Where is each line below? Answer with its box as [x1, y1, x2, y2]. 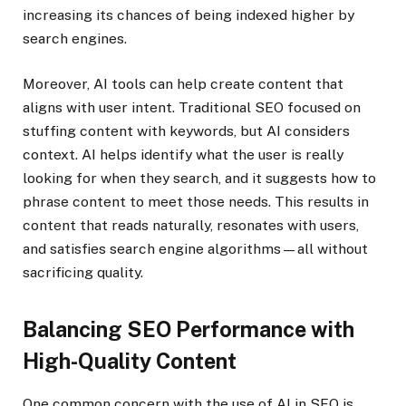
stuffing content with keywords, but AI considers [23, 121, 350, 140]
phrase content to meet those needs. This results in [23, 192, 369, 210]
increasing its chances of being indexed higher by [23, 5, 354, 24]
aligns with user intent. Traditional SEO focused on [23, 98, 361, 116]
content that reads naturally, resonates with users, [23, 216, 359, 234]
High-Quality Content [23, 348, 237, 373]
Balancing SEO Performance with [23, 316, 354, 342]
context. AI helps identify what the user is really [23, 145, 343, 163]
